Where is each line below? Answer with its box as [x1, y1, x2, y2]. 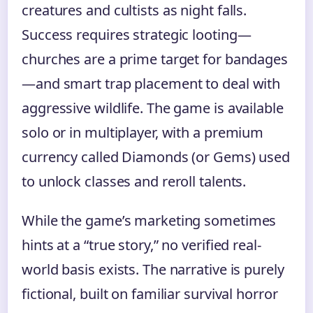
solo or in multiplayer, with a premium [22, 123, 264, 142]
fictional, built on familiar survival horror [22, 284, 278, 303]
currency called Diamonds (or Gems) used [22, 147, 291, 166]
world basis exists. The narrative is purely [22, 260, 284, 279]
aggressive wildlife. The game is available [22, 99, 284, 117]
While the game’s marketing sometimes [22, 211, 277, 230]
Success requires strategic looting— [22, 25, 252, 44]
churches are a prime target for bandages [22, 50, 288, 68]
